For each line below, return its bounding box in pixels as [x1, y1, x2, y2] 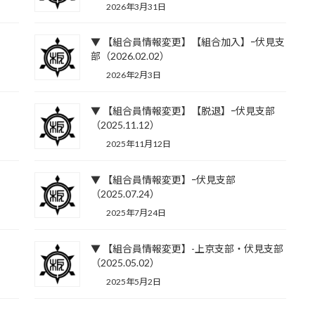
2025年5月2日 [104, 276, 161, 287]
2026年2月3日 [104, 70, 161, 81]
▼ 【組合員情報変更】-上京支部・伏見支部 [90, 242, 283, 255]
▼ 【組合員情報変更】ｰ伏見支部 [90, 173, 236, 186]
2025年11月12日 [104, 139, 171, 150]
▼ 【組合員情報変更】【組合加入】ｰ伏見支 [90, 36, 285, 49]
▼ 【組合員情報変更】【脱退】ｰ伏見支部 [90, 105, 275, 117]
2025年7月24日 [104, 207, 166, 218]
